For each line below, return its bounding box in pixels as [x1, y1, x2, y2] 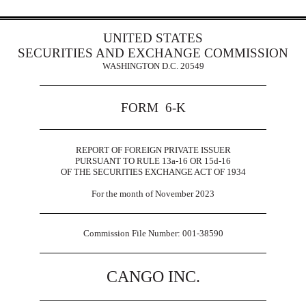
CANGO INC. [106, 268, 200, 286]
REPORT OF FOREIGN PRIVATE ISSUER [75, 144, 231, 155]
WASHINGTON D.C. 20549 [102, 60, 204, 71]
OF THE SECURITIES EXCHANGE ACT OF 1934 [60, 166, 246, 177]
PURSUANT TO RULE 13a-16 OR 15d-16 [75, 155, 231, 166]
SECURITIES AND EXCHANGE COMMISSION [18, 45, 288, 60]
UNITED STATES [103, 30, 203, 45]
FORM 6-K [120, 100, 186, 115]
